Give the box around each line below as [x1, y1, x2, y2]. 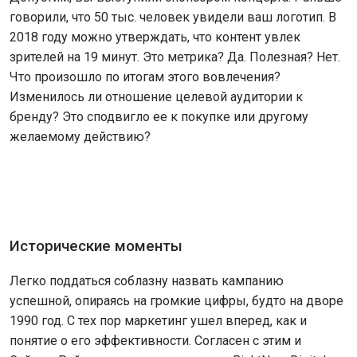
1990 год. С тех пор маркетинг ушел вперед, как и [10, 313, 307, 328]
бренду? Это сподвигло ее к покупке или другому [10, 109, 308, 124]
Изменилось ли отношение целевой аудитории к [10, 89, 303, 104]
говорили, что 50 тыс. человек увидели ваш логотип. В [10, 10, 336, 25]
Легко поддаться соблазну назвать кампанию [10, 273, 284, 288]
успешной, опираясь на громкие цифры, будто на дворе [10, 293, 343, 308]
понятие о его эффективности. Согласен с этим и [10, 333, 301, 348]
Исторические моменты [10, 237, 182, 255]
